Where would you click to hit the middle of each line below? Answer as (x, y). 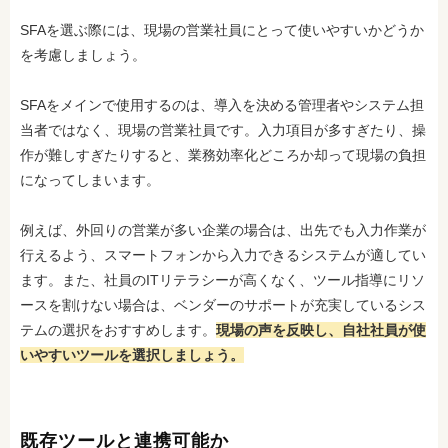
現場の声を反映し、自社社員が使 (321, 330)
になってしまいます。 (90, 180)
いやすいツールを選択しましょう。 (132, 355)
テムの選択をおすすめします (111, 330)
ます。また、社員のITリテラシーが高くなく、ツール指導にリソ (222, 280)
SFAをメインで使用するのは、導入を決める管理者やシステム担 (222, 105)
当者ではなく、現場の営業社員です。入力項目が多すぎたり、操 (223, 130)
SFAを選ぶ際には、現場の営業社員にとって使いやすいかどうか (222, 30)
